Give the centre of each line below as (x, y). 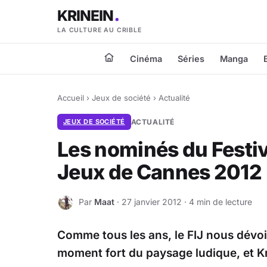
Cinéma (146, 59)
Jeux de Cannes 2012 (160, 172)
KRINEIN (86, 15)
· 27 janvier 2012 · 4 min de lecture (183, 201)
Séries (191, 59)
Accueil (71, 98)
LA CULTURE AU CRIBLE (100, 30)
